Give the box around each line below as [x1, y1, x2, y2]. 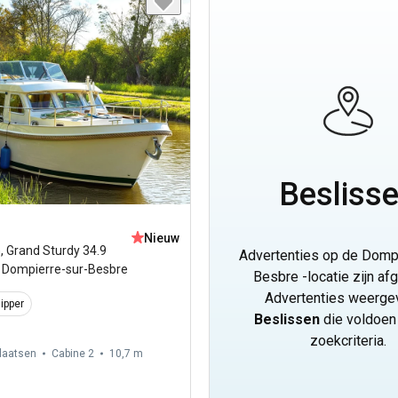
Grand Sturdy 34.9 [6, 243, 107, 259]
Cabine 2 [52, 347, 94, 361]
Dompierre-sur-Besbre [2, 262, 128, 277]
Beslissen [253, 311, 320, 329]
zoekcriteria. [309, 332, 386, 350]
